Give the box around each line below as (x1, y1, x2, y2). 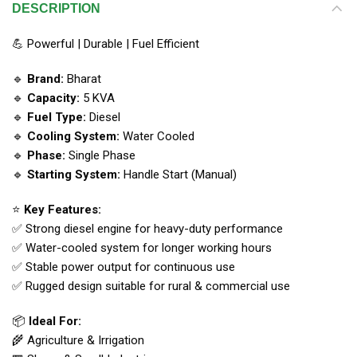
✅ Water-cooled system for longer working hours (12, 240, 272, 255)
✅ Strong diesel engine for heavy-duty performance (12, 221, 283, 236)
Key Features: (24, 202, 101, 217)
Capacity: (27, 90, 80, 105)
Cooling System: (27, 128, 120, 143)
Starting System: (27, 167, 120, 182)
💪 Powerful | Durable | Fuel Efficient (12, 36, 199, 51)
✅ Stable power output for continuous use (12, 259, 235, 274)
